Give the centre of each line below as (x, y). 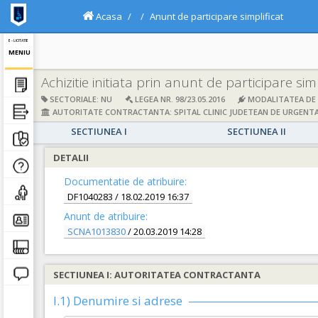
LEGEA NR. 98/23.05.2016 (179, 99)
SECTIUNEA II (256, 131)
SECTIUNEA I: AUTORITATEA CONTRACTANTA (157, 275)
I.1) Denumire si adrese (118, 301)
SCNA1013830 (97, 231)
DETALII (71, 158)
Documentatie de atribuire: (125, 181)
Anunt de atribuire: (106, 216)
